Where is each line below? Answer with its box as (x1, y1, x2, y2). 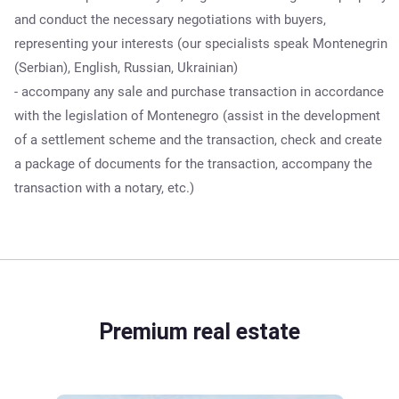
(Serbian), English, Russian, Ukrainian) (14, 60, 238, 76)
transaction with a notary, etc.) (14, 180, 194, 196)
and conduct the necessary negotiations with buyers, (14, 12, 326, 28)
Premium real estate (99, 319, 300, 345)
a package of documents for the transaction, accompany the (14, 156, 372, 172)
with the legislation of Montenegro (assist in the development (14, 108, 380, 124)
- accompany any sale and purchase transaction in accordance (14, 84, 384, 100)
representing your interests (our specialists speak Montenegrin (14, 36, 387, 52)
